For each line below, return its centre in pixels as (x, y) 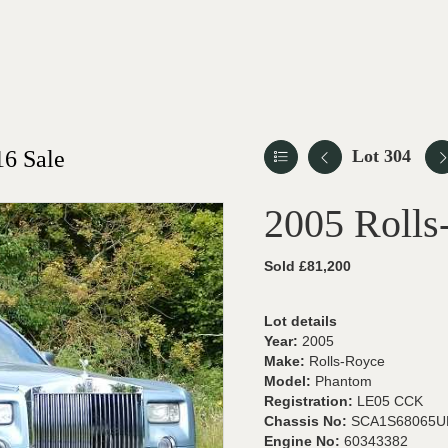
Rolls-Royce (347, 361)
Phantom (343, 381)
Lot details (300, 321)
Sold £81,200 (307, 266)
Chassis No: (307, 421)
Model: (289, 381)
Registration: (310, 401)
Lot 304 (381, 156)
